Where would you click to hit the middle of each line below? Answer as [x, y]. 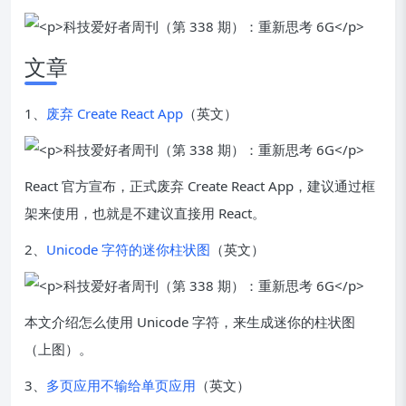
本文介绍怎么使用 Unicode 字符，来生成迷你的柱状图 [190, 322]
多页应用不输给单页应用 [121, 385]
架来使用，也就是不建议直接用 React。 [145, 213]
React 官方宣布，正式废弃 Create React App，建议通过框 [200, 186]
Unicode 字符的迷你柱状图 [128, 249]
